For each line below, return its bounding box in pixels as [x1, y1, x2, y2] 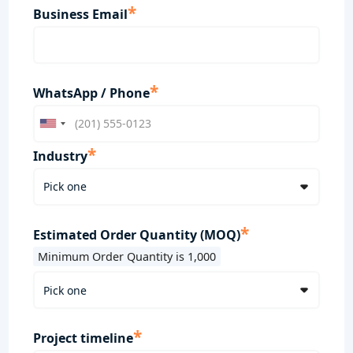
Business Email [32, 5, 128, 23]
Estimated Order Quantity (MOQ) [32, 225, 240, 243]
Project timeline [32, 329, 133, 347]
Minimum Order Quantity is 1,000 [37, 248, 216, 264]
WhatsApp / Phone [32, 84, 150, 102]
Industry [32, 147, 87, 165]
